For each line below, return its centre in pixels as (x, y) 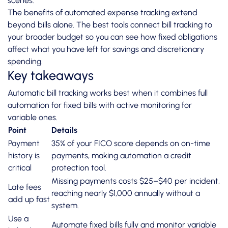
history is (24, 156)
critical (20, 168)
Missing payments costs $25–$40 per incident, (136, 181)
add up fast (29, 199)
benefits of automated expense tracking (97, 13)
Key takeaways (51, 76)
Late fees (25, 187)
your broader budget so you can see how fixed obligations (112, 37)
